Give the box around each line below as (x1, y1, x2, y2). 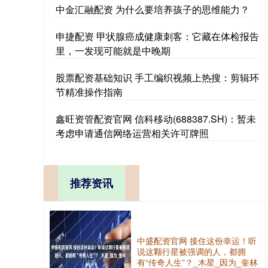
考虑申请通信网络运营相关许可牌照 (56, 126, 209, 140)
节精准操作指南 (56, 85, 123, 99)
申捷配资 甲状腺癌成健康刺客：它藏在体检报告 (56, 29, 259, 43)
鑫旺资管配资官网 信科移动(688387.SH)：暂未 (56, 112, 256, 126)
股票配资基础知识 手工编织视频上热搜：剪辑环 (56, 71, 259, 84)
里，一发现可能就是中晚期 (56, 44, 170, 57)
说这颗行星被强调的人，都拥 (137, 245, 246, 257)
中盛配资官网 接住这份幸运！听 (137, 234, 257, 246)
